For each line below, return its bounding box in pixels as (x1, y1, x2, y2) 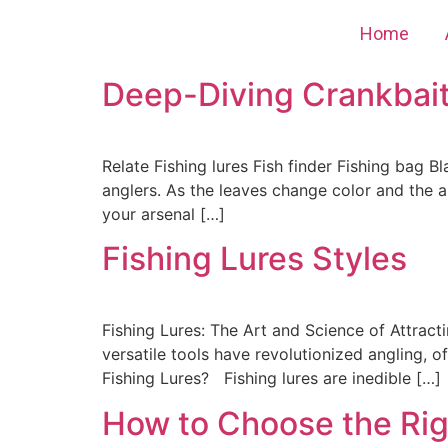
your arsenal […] (102, 204, 225, 224)
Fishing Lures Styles (102, 239, 407, 279)
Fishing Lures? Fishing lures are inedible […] (102, 368, 441, 389)
